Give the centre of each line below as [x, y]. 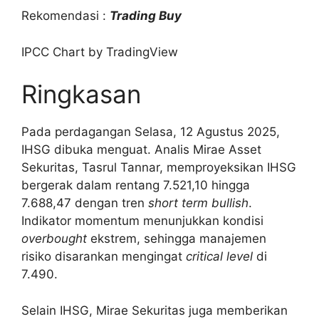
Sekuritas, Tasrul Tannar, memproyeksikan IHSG [159, 168]
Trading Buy [146, 16]
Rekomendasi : [66, 16]
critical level [219, 257]
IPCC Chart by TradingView [100, 52]
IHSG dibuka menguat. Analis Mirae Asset [141, 150]
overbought [54, 239]
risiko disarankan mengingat [104, 257]
